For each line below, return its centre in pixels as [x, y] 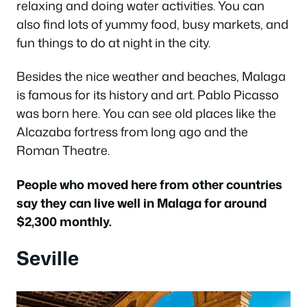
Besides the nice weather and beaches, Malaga [151, 76]
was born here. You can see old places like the [146, 113]
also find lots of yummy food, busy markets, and [152, 24]
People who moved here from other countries [149, 184]
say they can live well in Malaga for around [142, 202]
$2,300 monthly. [64, 221]
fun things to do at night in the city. [113, 42]
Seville [48, 258]
